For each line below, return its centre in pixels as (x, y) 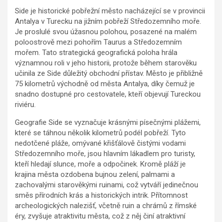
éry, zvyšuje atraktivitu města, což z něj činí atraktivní (100, 216)
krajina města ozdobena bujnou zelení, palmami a (95, 174)
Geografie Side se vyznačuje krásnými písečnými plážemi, (108, 122)
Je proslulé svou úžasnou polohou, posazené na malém (106, 31)
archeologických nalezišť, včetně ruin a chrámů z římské (106, 205)
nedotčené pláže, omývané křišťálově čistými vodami (100, 143)
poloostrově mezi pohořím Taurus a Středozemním (98, 42)
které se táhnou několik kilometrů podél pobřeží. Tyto (100, 133)
